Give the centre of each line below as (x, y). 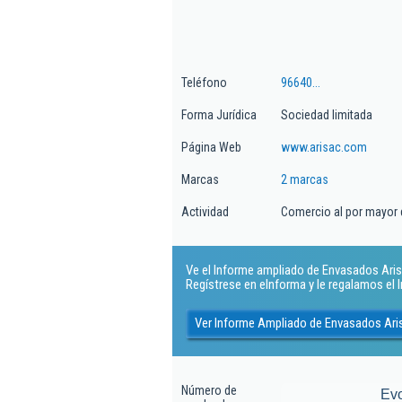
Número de (209, 390)
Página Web (211, 147)
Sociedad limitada (327, 115)
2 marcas (305, 179)
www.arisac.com (324, 147)
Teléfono (204, 83)
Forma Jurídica (219, 115)
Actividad (205, 212)
